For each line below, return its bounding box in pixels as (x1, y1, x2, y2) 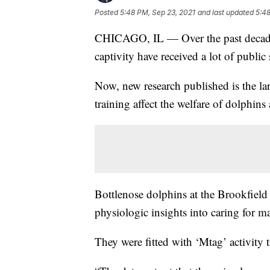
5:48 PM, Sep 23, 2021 (120, 7, 195, 17)
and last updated (198, 7, 254, 17)
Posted (95, 7, 120, 17)
